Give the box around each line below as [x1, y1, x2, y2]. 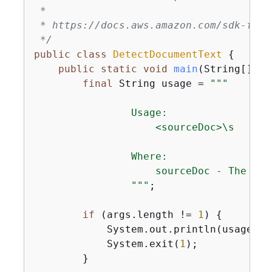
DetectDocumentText [112, 48, 222, 60]
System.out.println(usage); [33, 223, 265, 235]
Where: [33, 150, 168, 162]
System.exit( [33, 237, 180, 250]
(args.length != [94, 208, 198, 220]
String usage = [112, 77, 210, 89]
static [100, 63, 137, 75]
